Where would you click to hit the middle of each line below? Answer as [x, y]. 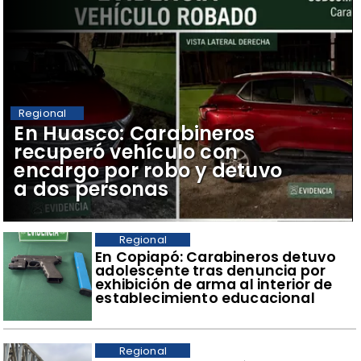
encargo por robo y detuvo [148, 170]
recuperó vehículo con [126, 151]
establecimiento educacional [205, 298]
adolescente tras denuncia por [210, 270]
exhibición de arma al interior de [214, 284]
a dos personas [91, 189]
